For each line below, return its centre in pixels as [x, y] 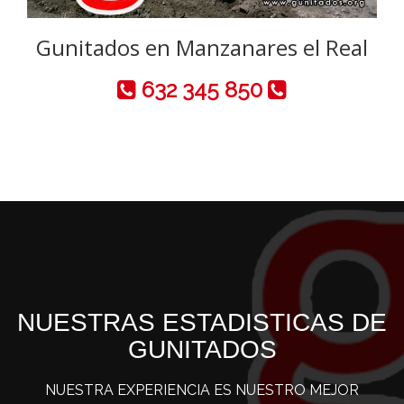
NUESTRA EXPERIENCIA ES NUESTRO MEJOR [202, 390]
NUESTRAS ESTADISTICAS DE [202, 323]
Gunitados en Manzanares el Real [202, 48]
